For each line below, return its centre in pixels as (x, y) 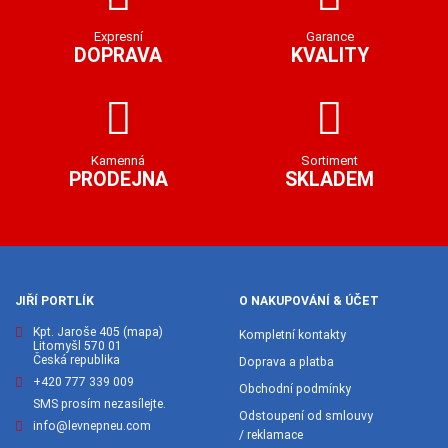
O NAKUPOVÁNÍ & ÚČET (309, 301)
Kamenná (118, 160)
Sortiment (330, 160)
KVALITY (329, 56)
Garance (329, 37)
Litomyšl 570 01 (77, 345)
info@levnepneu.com (91, 426)
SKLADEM (330, 179)
